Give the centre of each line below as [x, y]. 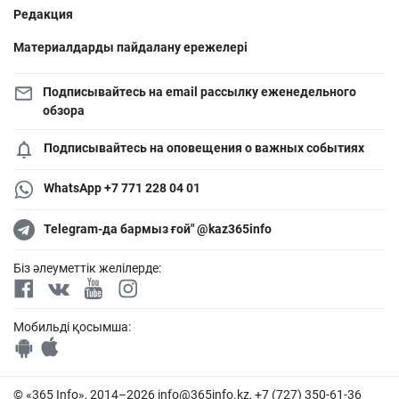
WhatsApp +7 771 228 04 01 [122, 187]
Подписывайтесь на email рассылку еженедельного [199, 91]
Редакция [43, 14]
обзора [63, 110]
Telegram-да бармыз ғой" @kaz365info [158, 229]
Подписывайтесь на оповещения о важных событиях [204, 147]
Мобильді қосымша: [72, 326]
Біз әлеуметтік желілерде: [87, 268]
